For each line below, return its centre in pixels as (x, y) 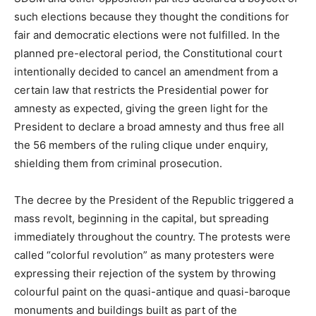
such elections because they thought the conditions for (152, 16)
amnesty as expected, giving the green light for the (141, 108)
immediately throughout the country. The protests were (152, 236)
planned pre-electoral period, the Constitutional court (148, 53)
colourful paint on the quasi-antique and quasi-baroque (152, 291)
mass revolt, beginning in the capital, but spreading (141, 218)
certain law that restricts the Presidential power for (141, 90)
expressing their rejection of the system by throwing (145, 273)
